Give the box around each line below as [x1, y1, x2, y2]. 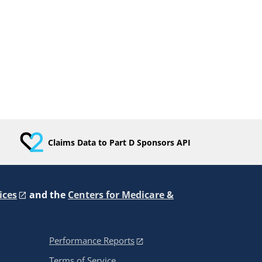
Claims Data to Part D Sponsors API [48, 136, 191, 148]
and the [27, 188, 68, 201]
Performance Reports [49, 235, 135, 247]
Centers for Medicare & [68, 188, 174, 201]
